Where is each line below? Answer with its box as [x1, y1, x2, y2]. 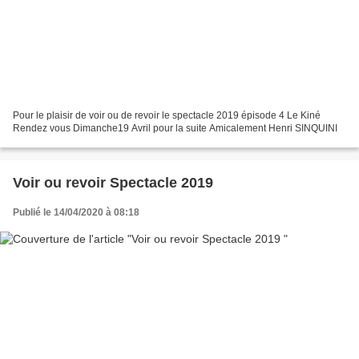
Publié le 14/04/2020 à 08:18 [13, 206, 139, 218]
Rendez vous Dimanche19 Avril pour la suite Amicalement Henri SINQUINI [13, 122, 337, 134]
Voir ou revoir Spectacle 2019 [44, 174, 213, 191]
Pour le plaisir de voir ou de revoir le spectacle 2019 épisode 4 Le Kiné [13, 109, 321, 121]
